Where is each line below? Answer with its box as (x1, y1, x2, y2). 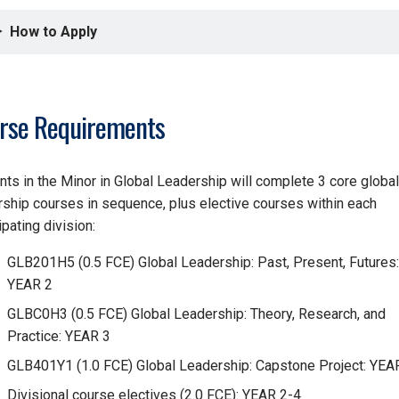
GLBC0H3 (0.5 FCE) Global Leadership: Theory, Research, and (6, 305, 386, 323)
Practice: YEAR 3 (6, 328, 110, 346)
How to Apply (9, 22, 97, 40)
